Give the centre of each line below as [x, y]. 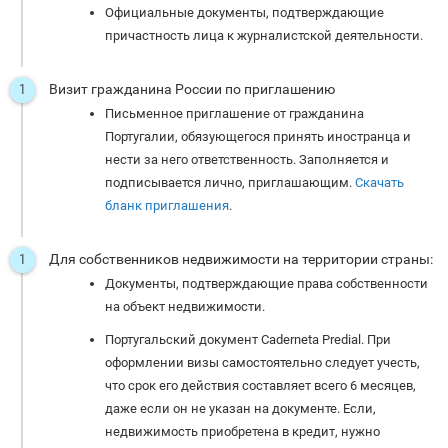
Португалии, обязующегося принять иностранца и [258, 137]
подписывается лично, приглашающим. [230, 183]
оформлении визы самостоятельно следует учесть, [262, 363]
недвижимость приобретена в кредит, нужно [242, 432]
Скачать [379, 183]
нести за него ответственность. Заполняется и [247, 160]
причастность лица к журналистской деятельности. [264, 36]
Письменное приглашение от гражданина [234, 114]
